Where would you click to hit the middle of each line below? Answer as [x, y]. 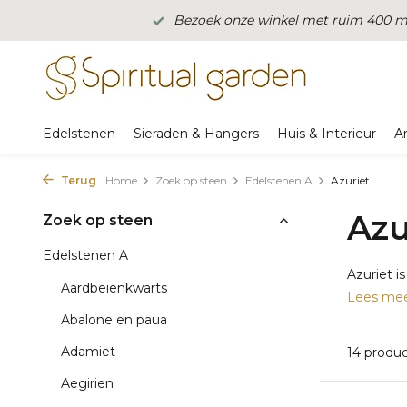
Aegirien [87, 383]
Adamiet [88, 352]
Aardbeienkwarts [114, 288]
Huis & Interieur [327, 134]
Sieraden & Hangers [196, 134]
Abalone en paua [114, 320]
